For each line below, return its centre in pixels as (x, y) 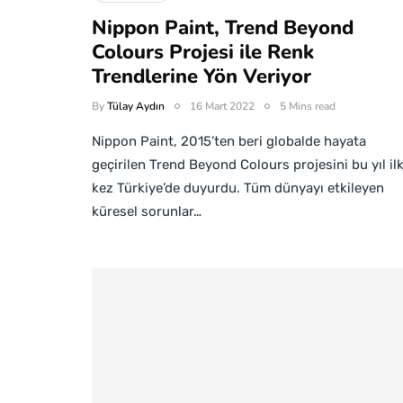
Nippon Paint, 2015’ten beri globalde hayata (229, 141)
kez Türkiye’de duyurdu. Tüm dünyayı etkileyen (238, 188)
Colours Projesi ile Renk (203, 52)
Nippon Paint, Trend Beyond (223, 28)
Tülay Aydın (136, 106)
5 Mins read (308, 106)
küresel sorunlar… (147, 211)
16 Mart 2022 (222, 106)
